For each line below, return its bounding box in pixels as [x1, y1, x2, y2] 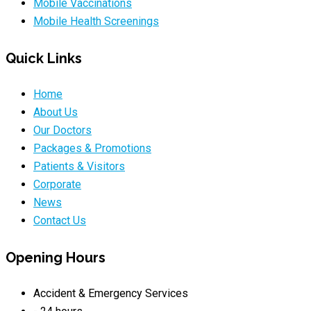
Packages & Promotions [33, 142, 151, 155]
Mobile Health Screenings [33, 15, 159, 28]
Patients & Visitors [33, 160, 125, 174]
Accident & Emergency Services [33, 287, 188, 301]
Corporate [33, 178, 81, 192]
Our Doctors [33, 124, 92, 137]
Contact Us [33, 214, 86, 228]
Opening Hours [6, 249, 106, 266]
